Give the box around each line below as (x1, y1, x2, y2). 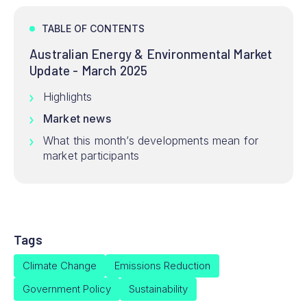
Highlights (43, 90, 93, 104)
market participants (43, 149, 140, 163)
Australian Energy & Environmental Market (29, 46, 273, 62)
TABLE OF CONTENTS (42, 23, 145, 35)
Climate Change (23, 259, 97, 273)
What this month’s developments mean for (43, 134, 259, 148)
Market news (43, 112, 111, 126)
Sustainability (129, 282, 188, 296)
